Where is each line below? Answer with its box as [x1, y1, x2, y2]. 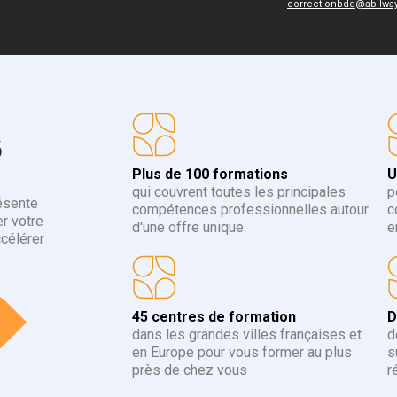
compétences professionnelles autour [132, 200, 370, 218]
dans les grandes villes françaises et [132, 325, 362, 343]
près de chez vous [132, 361, 248, 378]
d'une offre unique [132, 218, 245, 236]
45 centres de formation [132, 307, 297, 325]
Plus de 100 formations [132, 165, 289, 183]
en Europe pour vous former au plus [132, 343, 353, 361]
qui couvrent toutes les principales [132, 183, 346, 200]
